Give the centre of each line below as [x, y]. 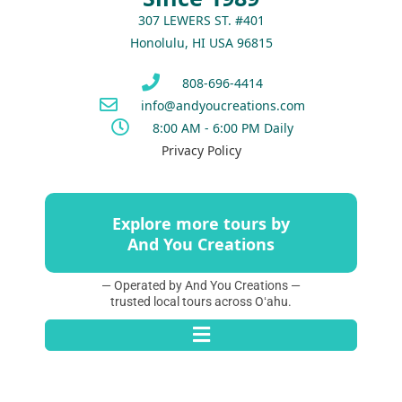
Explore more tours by [201, 223]
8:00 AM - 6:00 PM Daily [223, 127]
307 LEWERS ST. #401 [201, 20]
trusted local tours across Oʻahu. [201, 301]
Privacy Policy [201, 150]
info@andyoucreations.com [223, 105]
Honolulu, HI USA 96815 [201, 42]
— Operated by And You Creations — [201, 285]
